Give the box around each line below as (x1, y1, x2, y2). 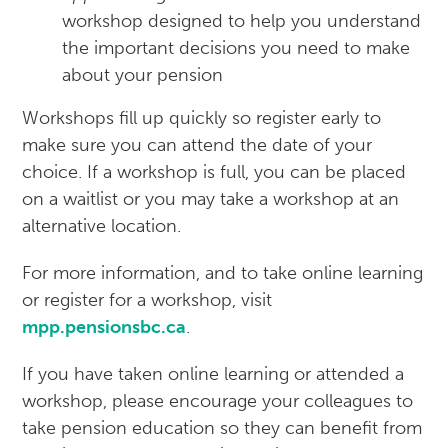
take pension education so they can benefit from (22, 417, 423, 440)
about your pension (62, 64, 224, 87)
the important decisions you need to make (62, 37, 411, 60)
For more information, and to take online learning (22, 262, 424, 285)
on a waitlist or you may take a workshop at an (22, 188, 400, 211)
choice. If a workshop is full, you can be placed (22, 161, 407, 184)
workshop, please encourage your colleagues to (22, 390, 414, 413)
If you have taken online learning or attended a (22, 363, 405, 386)
